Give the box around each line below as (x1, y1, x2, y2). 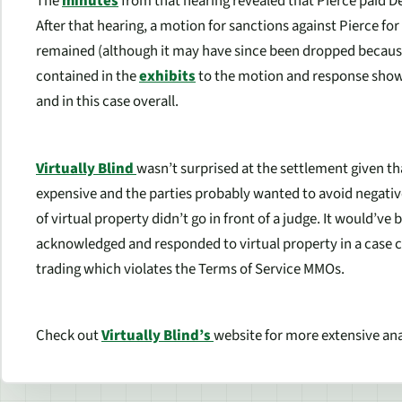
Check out (36, 325, 101, 347)
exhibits (139, 66, 196, 88)
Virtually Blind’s (101, 325, 214, 347)
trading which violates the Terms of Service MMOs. (36, 258, 345, 280)
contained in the (36, 66, 139, 88)
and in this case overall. (36, 91, 179, 113)
